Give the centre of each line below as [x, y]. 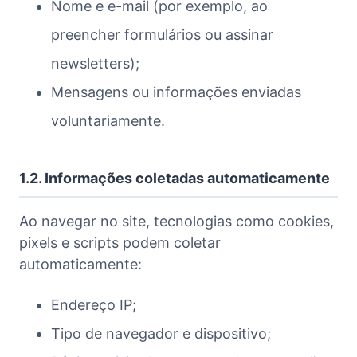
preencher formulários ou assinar [162, 34]
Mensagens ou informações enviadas [176, 92]
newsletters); [95, 63]
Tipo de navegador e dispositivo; [161, 333]
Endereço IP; [94, 304]
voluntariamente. [108, 120]
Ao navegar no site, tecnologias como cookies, [177, 221]
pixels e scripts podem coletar [120, 242]
